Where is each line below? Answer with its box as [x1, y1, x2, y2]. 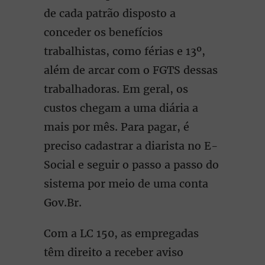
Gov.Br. [44, 196, 82, 209]
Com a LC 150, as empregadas [44, 227, 199, 240]
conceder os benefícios [44, 25, 163, 39]
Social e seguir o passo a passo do [44, 158, 219, 172]
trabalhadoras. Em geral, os [44, 82, 188, 96]
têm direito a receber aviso [44, 245, 183, 259]
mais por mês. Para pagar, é [44, 120, 189, 134]
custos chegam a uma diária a [44, 101, 198, 115]
